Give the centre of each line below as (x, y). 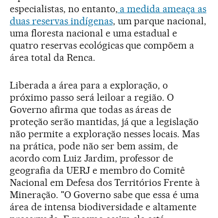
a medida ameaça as (162, 9)
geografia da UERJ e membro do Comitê (98, 171)
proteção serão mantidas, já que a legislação (104, 122)
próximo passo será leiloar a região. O (92, 98)
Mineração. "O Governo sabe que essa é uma (105, 195)
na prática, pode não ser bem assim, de (94, 146)
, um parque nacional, (160, 21)
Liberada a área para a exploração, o (89, 85)
